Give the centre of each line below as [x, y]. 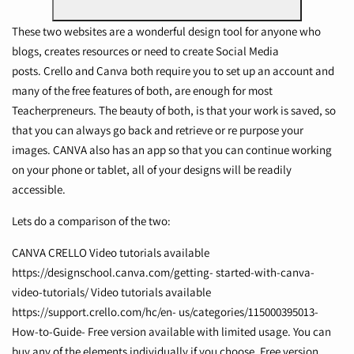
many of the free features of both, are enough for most [142, 91]
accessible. [39, 190]
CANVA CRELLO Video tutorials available [111, 253]
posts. [26, 71]
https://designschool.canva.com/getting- [113, 273]
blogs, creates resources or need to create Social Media [145, 51]
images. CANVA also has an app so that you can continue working [172, 150]
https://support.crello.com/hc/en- [94, 312]
